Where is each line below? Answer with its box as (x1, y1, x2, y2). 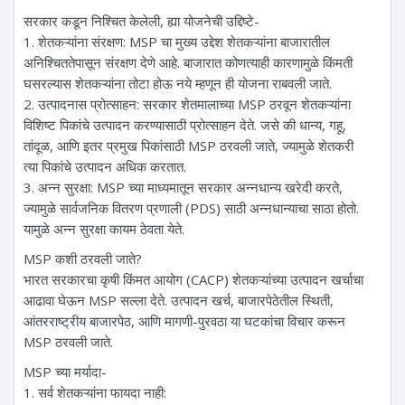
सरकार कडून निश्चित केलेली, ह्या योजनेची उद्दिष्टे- (24, 11, 259, 30)
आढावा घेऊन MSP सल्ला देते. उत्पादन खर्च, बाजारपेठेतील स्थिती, (24, 290, 334, 309)
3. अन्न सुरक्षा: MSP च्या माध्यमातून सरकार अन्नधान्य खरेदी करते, (24, 177, 343, 196)
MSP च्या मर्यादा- (24, 362, 107, 381)
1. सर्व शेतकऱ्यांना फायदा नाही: (24, 382, 166, 401)
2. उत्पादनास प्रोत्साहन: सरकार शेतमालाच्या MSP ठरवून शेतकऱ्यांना (24, 94, 351, 113)
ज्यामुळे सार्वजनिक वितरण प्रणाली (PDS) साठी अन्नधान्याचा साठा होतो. (24, 198, 359, 217)
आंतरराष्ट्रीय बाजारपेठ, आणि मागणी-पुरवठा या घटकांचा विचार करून (24, 311, 345, 330)
